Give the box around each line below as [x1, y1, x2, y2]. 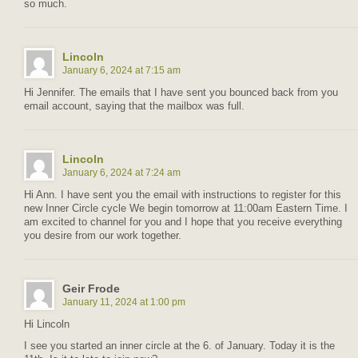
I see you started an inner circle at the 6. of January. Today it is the [24, 340, 335, 352]
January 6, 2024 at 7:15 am [62, 64, 181, 76]
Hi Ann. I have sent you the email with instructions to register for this [24, 189, 341, 201]
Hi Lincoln [24, 318, 70, 330]
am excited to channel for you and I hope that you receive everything [24, 216, 342, 228]
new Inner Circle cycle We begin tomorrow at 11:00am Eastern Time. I [24, 202, 348, 214]
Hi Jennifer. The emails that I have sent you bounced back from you [24, 86, 338, 98]
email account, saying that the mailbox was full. [24, 100, 245, 112]
